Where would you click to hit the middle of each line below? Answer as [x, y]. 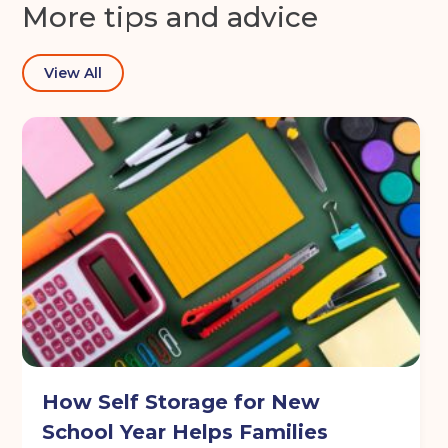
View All [73, 73]
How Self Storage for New [181, 402]
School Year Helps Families [185, 432]
